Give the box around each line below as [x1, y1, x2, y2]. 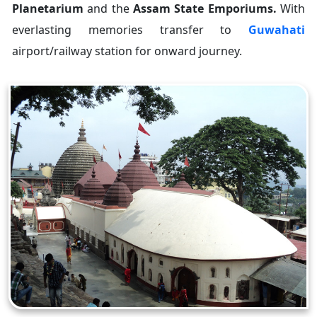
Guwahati [248, 22, 305, 38]
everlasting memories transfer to [12, 22, 248, 38]
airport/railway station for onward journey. [12, 43, 242, 59]
